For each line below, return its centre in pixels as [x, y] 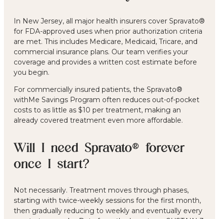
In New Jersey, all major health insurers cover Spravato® [109, 21]
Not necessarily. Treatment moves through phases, [101, 190]
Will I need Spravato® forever [99, 147]
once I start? [52, 163]
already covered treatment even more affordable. [98, 120]
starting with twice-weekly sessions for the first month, [107, 200]
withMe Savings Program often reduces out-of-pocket [107, 99]
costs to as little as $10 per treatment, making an [97, 110]
